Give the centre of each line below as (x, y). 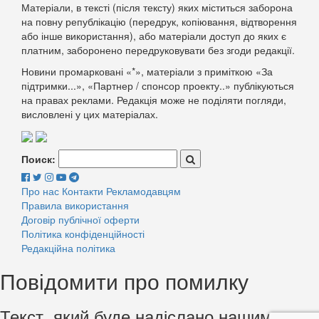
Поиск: (38, 159)
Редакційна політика (68, 248)
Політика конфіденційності (83, 234)
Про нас (40, 191)
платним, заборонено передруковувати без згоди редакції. (158, 49)
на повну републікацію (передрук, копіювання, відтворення (159, 21)
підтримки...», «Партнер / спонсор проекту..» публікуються (158, 85)
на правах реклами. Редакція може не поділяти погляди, (154, 99)
